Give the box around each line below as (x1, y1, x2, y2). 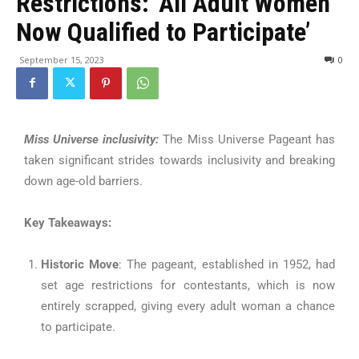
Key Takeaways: (24, 215, 111, 230)
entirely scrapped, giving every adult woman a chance (41, 298, 335, 313)
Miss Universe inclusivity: (24, 131, 163, 147)
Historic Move (41, 256, 119, 272)
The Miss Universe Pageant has (163, 131, 336, 147)
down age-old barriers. (24, 173, 143, 188)
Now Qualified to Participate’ (16, 16, 311, 47)
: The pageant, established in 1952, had (119, 256, 336, 272)
